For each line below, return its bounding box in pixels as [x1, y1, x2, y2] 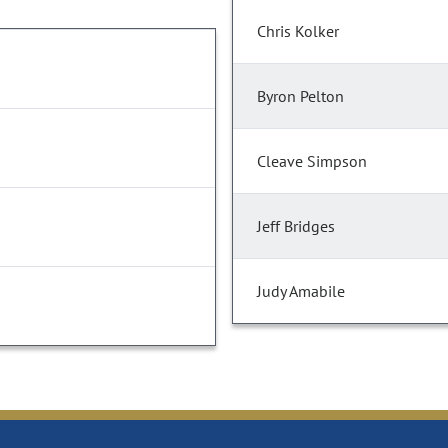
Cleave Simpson [257, 151, 367, 172]
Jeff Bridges [257, 216, 335, 237]
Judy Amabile [257, 281, 345, 302]
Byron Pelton [257, 86, 344, 107]
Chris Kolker [257, 21, 339, 42]
